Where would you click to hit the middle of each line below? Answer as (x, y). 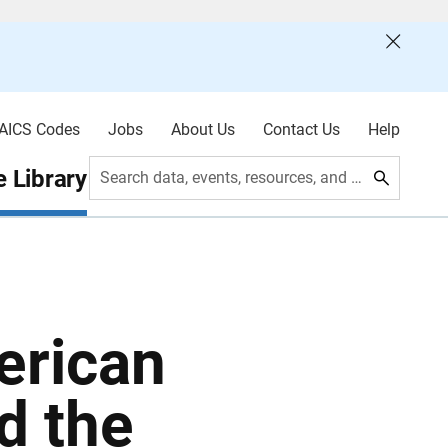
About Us (202, 129)
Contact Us (301, 129)
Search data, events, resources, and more (357, 177)
